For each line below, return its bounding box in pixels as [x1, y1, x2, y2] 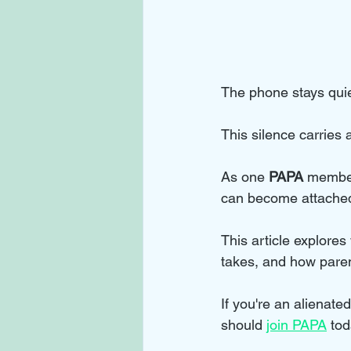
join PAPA [266, 317, 327, 334]
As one [221, 168, 269, 186]
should [221, 317, 266, 334]
